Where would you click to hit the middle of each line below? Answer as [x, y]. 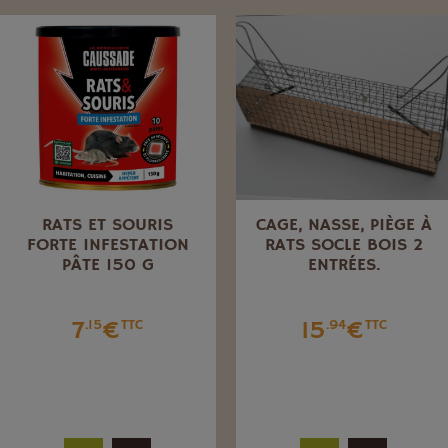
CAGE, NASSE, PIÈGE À [343, 225]
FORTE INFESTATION [107, 245]
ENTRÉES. [343, 265]
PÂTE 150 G [107, 265]
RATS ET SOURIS [108, 225]
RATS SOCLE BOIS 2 [343, 245]
